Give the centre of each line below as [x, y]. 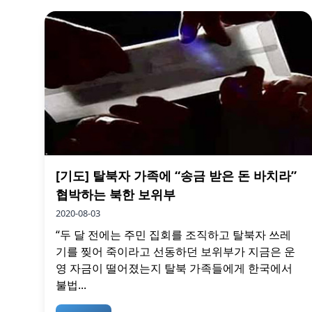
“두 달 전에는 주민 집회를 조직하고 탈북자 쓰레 [173, 235]
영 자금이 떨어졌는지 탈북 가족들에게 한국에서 [174, 268]
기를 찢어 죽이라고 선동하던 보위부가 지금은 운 [175, 252]
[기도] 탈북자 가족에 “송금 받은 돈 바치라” [176, 176]
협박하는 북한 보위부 [116, 195]
